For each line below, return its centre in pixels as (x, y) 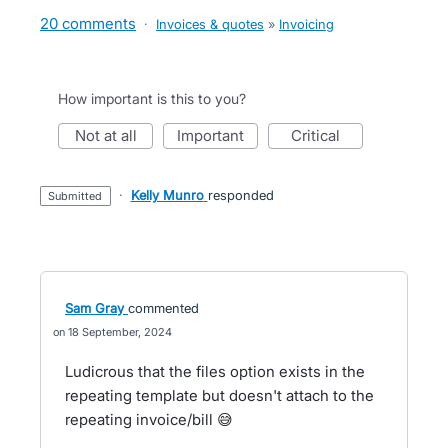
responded (240, 195)
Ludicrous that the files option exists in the (215, 371)
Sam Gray (94, 308)
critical (321, 135)
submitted (79, 196)
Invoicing (306, 24)
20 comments (88, 23)
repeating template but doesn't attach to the (219, 395)
